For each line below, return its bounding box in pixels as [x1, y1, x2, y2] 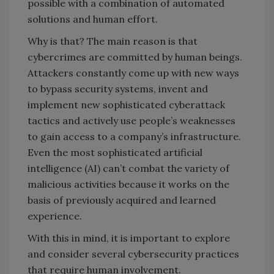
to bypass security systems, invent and [28, 83, 208, 95]
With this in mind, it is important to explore [28, 232, 230, 245]
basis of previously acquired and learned [28, 194, 216, 207]
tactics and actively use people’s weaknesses [28, 114, 235, 127]
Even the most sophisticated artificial [28, 146, 202, 159]
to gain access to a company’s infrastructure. [28, 130, 241, 143]
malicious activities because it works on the [28, 178, 229, 191]
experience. [28, 210, 82, 223]
